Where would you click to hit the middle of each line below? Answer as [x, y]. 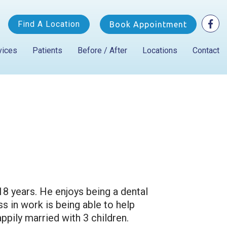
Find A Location [49, 24]
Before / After [102, 51]
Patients [47, 51]
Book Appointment [148, 25]
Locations [160, 51]
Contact [206, 51]
